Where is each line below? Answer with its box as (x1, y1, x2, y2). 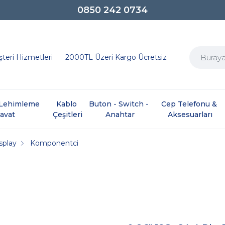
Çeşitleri (52, 109, 82, 119)
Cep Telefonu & (161, 99, 219, 108)
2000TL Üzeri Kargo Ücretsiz (65, 52, 167, 62)
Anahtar (105, 109, 135, 119)
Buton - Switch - (89, 99, 151, 108)
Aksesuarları (168, 109, 213, 119)
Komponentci (30, 138, 79, 148)
